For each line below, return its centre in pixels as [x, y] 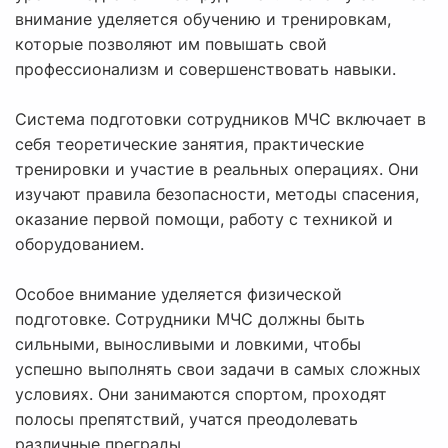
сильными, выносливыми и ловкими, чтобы [188, 344]
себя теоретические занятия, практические [189, 144]
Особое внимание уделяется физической [178, 294]
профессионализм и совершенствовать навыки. [205, 69]
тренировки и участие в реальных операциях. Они [217, 169]
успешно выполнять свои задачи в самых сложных [218, 369]
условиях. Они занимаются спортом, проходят [201, 394]
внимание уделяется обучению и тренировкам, [203, 19]
